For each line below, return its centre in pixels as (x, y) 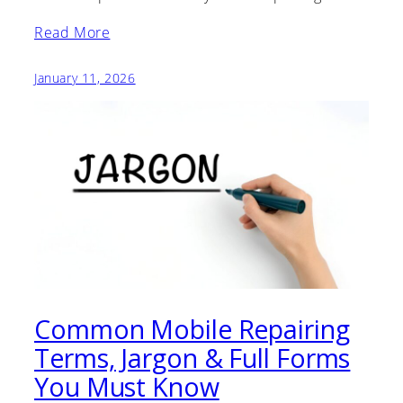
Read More (72, 32)
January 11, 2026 (85, 77)
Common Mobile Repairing (192, 329)
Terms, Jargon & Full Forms (193, 358)
